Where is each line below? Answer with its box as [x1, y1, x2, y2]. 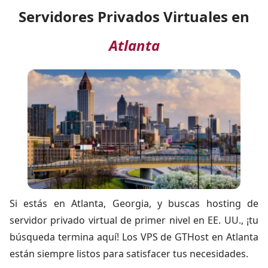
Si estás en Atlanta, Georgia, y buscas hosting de [10, 197, 258, 210]
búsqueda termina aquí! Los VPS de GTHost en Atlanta [10, 230, 258, 243]
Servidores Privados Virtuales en [19, 7, 249, 26]
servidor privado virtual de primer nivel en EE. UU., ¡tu [10, 214, 258, 227]
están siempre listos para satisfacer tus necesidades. [10, 247, 248, 260]
